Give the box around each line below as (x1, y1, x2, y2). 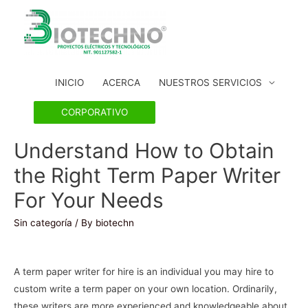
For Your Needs (14, 187, 164, 212)
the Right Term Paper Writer (14, 162, 280, 188)
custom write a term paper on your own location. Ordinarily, (14, 283, 277, 295)
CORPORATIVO (60, 107, 128, 118)
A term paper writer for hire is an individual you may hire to (14, 266, 274, 278)
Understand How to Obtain (14, 137, 274, 163)
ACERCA (102, 77, 140, 89)
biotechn (96, 217, 134, 228)
